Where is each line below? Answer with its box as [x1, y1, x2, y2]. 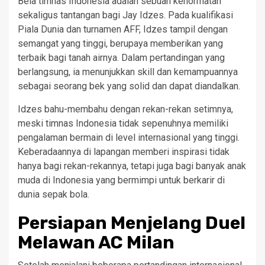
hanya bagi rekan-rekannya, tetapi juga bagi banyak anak [18, 160, 246, 172]
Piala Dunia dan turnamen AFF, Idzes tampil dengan [18, 24, 228, 35]
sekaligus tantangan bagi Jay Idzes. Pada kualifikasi [18, 9, 233, 21]
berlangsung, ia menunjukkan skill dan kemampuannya [18, 66, 238, 77]
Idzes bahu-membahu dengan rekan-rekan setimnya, [18, 104, 233, 115]
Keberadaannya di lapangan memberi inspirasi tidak [18, 146, 230, 157]
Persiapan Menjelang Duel [18, 212, 245, 234]
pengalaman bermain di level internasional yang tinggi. [18, 132, 240, 143]
